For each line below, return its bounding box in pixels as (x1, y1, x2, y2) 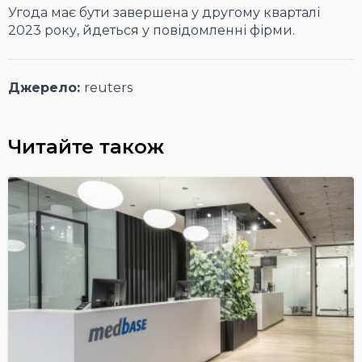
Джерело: (8, 80, 84, 96)
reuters (84, 80, 133, 96)
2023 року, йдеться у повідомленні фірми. (8, 23, 295, 39)
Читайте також (8, 135, 164, 159)
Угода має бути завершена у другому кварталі (8, 5, 320, 21)
